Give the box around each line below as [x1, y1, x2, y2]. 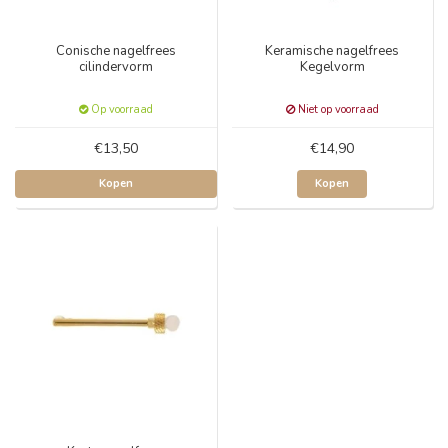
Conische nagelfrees [55, 41, 176, 60]
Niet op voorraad [294, 101, 379, 117]
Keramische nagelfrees [265, 41, 400, 60]
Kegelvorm [299, 57, 365, 76]
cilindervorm [78, 57, 153, 76]
